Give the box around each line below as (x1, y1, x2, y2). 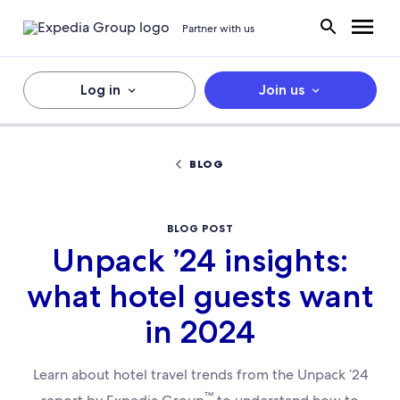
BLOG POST (166, 221, 234, 235)
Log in (79, 81, 121, 98)
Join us (258, 81, 304, 98)
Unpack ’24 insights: (52, 241, 348, 279)
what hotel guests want (27, 277, 373, 315)
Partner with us (182, 21, 254, 36)
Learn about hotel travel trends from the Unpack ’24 (32, 365, 368, 384)
